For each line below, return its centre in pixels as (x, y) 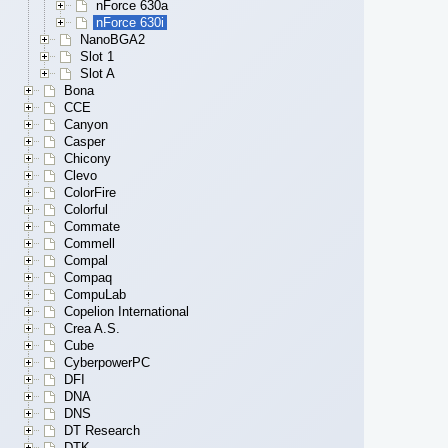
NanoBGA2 (112, 40)
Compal (86, 261)
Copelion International (126, 312)
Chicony (87, 159)
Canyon (86, 125)
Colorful (86, 210)
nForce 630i (130, 23)
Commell (89, 244)
